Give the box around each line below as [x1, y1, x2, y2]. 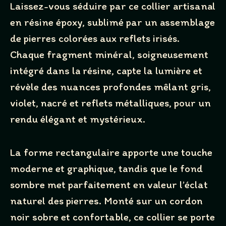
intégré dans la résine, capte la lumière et [10, 64, 202, 77]
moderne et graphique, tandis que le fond [10, 161, 203, 175]
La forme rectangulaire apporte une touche [10, 145, 212, 158]
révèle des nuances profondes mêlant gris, [10, 80, 211, 93]
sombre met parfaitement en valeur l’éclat [10, 178, 208, 191]
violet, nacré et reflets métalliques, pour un [10, 96, 211, 109]
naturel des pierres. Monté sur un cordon [10, 194, 203, 207]
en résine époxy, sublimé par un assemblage [10, 16, 215, 29]
